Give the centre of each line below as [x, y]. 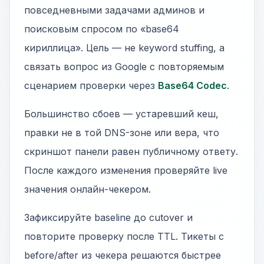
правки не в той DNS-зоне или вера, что [122, 133]
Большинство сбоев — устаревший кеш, [121, 114]
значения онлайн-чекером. [88, 189]
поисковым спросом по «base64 [102, 29]
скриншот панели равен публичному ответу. [131, 151]
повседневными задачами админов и [114, 10]
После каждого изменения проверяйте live [126, 170]
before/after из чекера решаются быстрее [123, 255]
